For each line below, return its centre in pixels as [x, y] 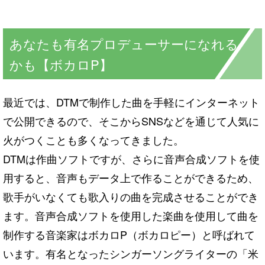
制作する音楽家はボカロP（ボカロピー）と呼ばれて [129, 235]
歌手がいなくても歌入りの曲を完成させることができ [131, 197]
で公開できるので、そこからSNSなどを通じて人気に [131, 121]
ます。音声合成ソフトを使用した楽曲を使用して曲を [131, 216]
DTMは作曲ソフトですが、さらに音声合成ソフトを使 [131, 159]
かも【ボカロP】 [61, 64]
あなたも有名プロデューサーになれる [124, 44]
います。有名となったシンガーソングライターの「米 [131, 253]
